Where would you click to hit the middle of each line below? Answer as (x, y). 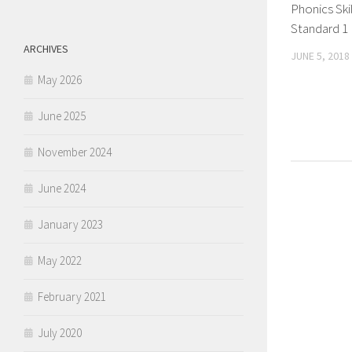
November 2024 (75, 152)
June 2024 (62, 188)
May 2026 (60, 79)
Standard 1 (319, 28)
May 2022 (60, 260)
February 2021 (72, 296)
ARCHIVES (46, 48)
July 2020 (60, 332)
